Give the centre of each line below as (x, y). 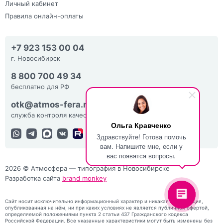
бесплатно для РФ (40, 86)
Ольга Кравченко (141, 125)
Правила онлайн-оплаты (44, 16)
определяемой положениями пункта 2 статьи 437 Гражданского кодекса (97, 214)
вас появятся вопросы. (141, 156)
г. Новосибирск (36, 58)
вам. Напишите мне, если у (141, 146)
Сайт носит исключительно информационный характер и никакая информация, (104, 201)
